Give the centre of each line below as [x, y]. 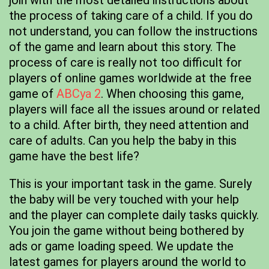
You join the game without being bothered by [126, 231]
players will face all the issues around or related [134, 109]
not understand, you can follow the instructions [133, 31]
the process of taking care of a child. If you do [131, 16]
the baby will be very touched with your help [124, 199]
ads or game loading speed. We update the [121, 246]
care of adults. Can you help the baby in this [123, 141]
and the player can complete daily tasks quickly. [134, 215]
